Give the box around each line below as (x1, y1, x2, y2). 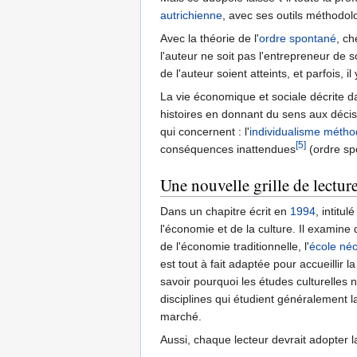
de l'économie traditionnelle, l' (160, 240, 309, 253)
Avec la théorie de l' (160, 32, 259, 45)
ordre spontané (259, 32, 336, 45)
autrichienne (160, 9, 222, 22)
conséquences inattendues (160, 143, 296, 156)
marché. (160, 310, 202, 324)
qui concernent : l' (160, 125, 249, 139)
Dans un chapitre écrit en (160, 205, 290, 218)
